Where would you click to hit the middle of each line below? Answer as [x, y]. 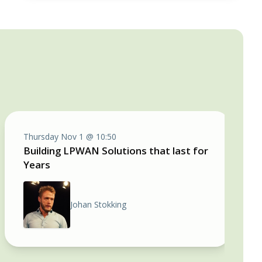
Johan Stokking [98, 204]
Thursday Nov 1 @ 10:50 [70, 137]
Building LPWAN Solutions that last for [116, 151]
